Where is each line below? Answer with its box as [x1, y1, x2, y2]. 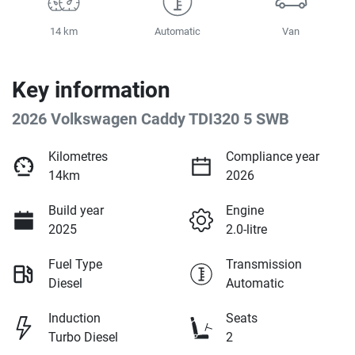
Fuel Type [48, 256, 102, 272]
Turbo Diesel [48, 329, 118, 345]
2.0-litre [226, 221, 267, 237]
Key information [12, 76, 170, 103]
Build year [48, 202, 104, 218]
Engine [226, 202, 264, 218]
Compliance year [226, 148, 319, 164]
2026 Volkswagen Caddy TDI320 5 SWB [12, 109, 289, 128]
